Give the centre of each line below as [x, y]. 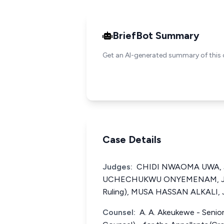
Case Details [132, 139]
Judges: [117, 167]
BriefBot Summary [156, 35]
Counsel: [119, 212]
